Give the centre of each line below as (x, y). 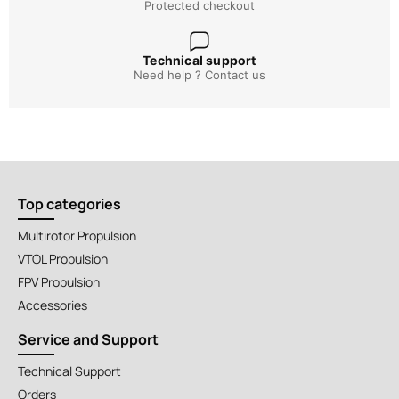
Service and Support (88, 339)
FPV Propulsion (59, 281)
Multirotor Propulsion (77, 235)
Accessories (53, 305)
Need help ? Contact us (199, 74)
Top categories (69, 204)
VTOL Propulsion (63, 258)
